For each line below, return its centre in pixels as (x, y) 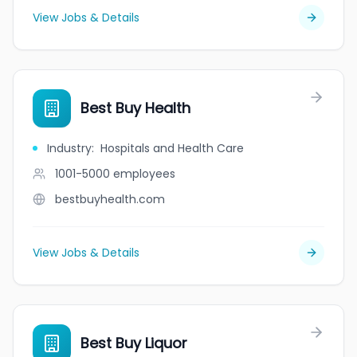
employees (144, 174)
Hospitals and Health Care (172, 148)
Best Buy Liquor (134, 343)
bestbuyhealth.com (110, 199)
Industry (69, 148)
